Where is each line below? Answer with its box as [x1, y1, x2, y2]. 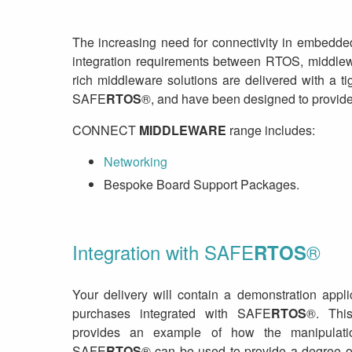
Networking [104, 152, 167, 170]
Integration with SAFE [72, 237, 254, 266]
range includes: [226, 120, 315, 139]
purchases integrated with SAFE [72, 303, 271, 322]
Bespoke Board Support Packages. [104, 174, 299, 193]
